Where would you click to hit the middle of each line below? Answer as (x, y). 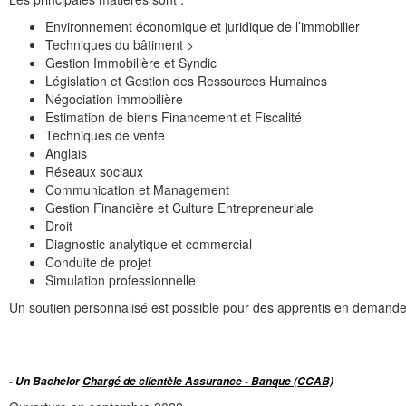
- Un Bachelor (46, 382)
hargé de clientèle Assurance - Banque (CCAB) (212, 382)
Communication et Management (137, 190)
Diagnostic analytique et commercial (149, 244)
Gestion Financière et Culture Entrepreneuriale (179, 208)
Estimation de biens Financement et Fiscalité (174, 117)
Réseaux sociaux (94, 172)
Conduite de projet (98, 262)
